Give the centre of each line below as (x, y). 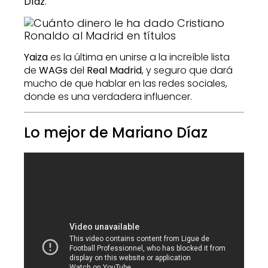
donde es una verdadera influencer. (108, 97)
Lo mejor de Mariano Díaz (116, 132)
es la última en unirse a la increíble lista (139, 57)
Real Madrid (114, 71)
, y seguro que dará (187, 71)
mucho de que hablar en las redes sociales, (126, 84)
